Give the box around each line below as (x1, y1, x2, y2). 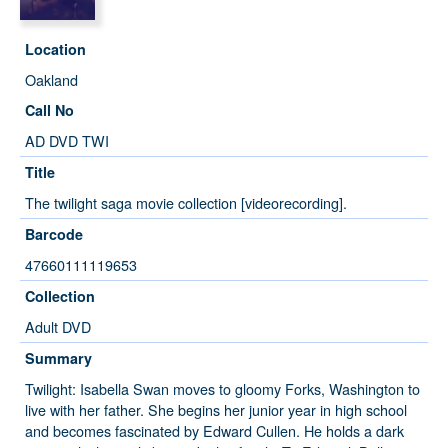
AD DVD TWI (25, 130, 109, 151)
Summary (25, 348, 92, 368)
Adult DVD (25, 316, 91, 337)
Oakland (25, 69, 78, 90)
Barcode (25, 224, 83, 244)
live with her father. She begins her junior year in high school (25, 399, 407, 420)
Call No (25, 100, 74, 120)
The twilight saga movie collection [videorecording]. (25, 192, 347, 213)
